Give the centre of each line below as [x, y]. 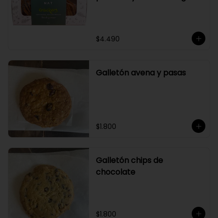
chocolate [115, 172]
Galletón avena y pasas [141, 73]
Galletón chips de [129, 160]
